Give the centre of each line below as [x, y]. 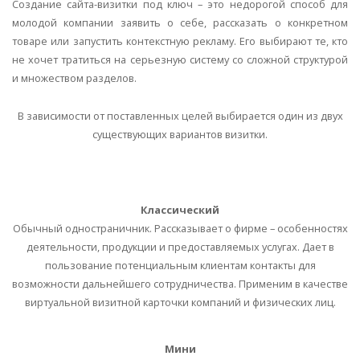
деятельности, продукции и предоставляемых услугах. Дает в [180, 247]
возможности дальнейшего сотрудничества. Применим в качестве [180, 284]
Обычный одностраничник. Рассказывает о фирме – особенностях [180, 229]
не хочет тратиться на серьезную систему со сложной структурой [180, 60]
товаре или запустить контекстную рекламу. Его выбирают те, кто [180, 41]
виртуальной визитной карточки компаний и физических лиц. [180, 303]
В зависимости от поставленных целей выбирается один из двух [180, 116]
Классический [180, 210]
